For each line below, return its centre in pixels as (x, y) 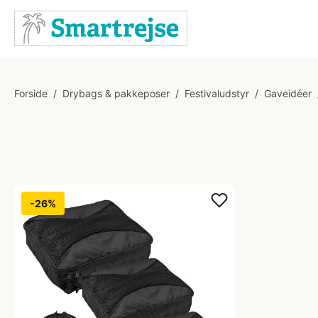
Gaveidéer (288, 93)
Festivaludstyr (217, 93)
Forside (31, 93)
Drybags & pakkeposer (116, 93)
